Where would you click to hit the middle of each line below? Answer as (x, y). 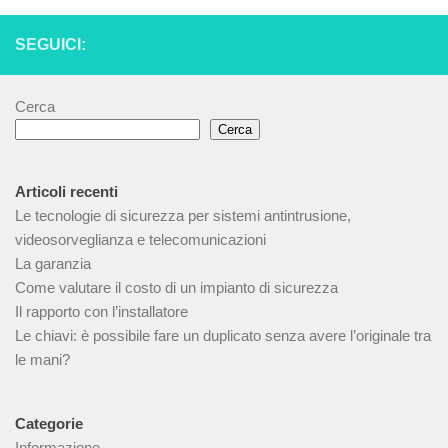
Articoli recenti (66, 191)
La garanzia (53, 263)
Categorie (49, 423)
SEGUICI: (50, 44)
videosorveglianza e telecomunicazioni (140, 239)
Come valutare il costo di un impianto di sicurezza (176, 287)
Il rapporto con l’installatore (101, 311)
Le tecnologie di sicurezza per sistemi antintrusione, (183, 215)
